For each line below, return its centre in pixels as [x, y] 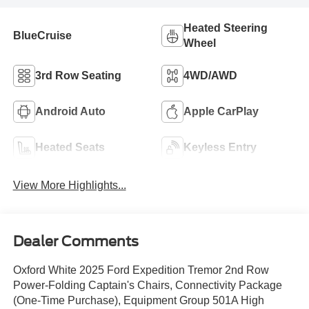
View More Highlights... [69, 185]
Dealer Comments [76, 242]
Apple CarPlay [221, 111]
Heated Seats [70, 147]
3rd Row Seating [78, 75]
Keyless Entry [220, 147]
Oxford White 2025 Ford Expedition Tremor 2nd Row [141, 270]
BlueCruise [42, 35]
